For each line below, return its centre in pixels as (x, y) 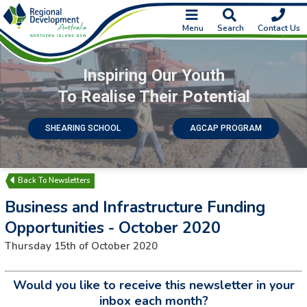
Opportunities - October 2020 (113, 228)
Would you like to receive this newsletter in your (153, 285)
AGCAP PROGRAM (226, 128)
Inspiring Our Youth (153, 75)
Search (231, 28)
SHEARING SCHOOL (83, 128)
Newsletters (69, 180)
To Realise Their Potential (153, 96)
